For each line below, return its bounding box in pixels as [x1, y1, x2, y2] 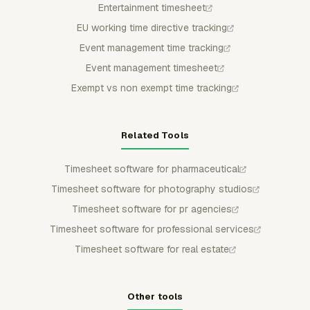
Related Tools [121, 129, 189, 141]
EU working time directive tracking [76, 21, 227, 34]
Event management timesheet [86, 61, 217, 74]
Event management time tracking [80, 41, 224, 54]
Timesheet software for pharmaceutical [64, 162, 239, 175]
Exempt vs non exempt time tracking [71, 81, 232, 94]
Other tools [127, 290, 183, 302]
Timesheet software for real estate [74, 242, 229, 255]
